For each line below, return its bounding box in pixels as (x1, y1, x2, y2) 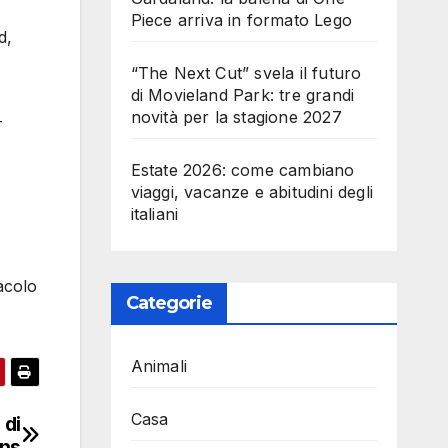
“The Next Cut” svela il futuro (130, 62, 362, 83)
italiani (130, 203, 179, 224)
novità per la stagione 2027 (130, 106, 342, 127)
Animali (130, 355, 187, 376)
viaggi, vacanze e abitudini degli (130, 181, 374, 202)
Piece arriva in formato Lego (130, 9, 353, 30)
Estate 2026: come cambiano (130, 159, 355, 180)
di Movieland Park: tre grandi (130, 84, 355, 105)
